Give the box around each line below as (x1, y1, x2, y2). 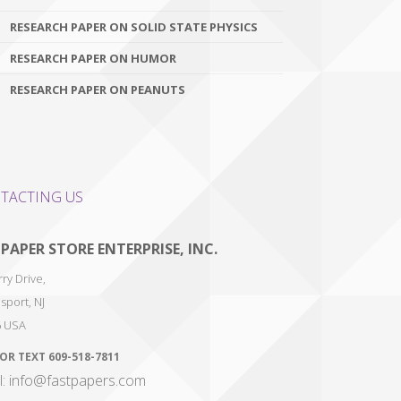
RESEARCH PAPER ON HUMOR (10, 50, 176, 66)
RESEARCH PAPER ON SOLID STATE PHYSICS (10, 19, 258, 35)
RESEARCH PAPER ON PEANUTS (10, 81, 185, 98)
